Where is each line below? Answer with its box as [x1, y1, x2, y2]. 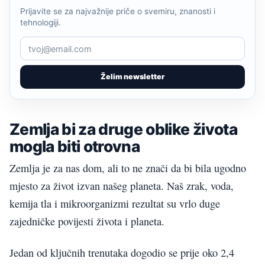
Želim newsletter [101, 72, 164, 82]
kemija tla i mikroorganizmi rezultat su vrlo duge [9, 196, 220, 211]
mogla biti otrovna [9, 137, 140, 156]
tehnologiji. [20, 18, 61, 28]
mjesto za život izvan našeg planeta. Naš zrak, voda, [9, 179, 234, 193]
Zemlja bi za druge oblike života [9, 119, 237, 139]
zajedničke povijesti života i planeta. [9, 214, 164, 229]
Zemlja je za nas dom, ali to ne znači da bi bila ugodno [9, 161, 246, 176]
